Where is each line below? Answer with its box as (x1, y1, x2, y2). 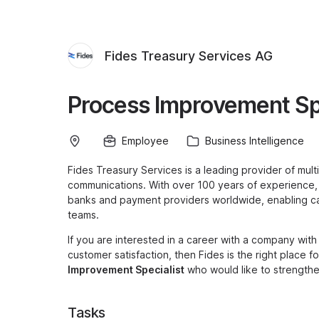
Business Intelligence (205, 135, 304, 147)
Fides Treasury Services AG (105, 48, 273, 63)
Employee (122, 135, 169, 147)
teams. (68, 209, 99, 221)
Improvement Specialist (68, 263, 184, 276)
